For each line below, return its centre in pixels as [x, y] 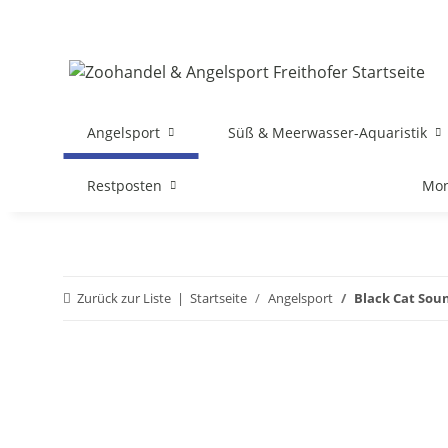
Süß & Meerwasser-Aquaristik [328, 132]
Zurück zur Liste [124, 298]
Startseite [218, 298]
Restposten [124, 185]
